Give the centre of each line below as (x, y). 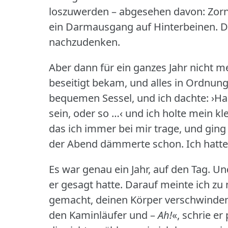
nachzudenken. (84, 42)
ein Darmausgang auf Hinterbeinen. (133, 26)
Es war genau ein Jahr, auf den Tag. (130, 169)
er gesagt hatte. (86, 184)
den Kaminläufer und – (103, 215)
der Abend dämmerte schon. (116, 144)
